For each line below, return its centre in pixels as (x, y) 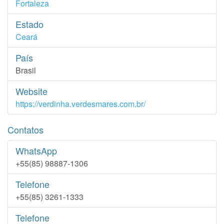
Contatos (25, 129)
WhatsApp (36, 150)
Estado (29, 24)
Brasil (26, 70)
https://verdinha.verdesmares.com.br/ (80, 104)
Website (31, 91)
